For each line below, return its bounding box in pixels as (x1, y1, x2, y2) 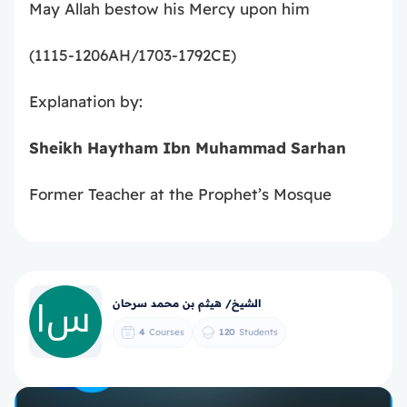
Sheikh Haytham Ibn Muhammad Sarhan (29, 138, 346, 157)
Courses (149, 326, 184, 338)
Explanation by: (29, 92, 143, 111)
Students (239, 326, 278, 338)
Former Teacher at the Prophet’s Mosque (29, 184, 332, 203)
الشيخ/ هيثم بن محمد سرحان (113, 295, 261, 310)
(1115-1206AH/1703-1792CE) (29, 45, 236, 65)
